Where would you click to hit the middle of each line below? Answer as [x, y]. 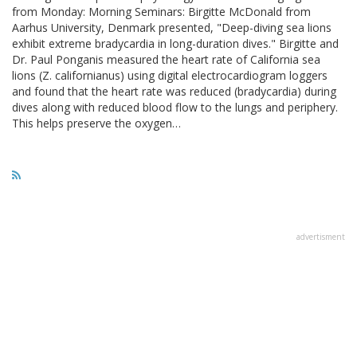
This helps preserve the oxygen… [96, 123]
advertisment [321, 236]
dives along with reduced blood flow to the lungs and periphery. [175, 107]
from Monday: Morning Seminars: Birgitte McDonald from [161, 11]
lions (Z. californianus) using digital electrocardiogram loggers [170, 75]
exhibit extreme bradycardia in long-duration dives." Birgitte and [175, 43]
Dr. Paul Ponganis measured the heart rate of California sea [166, 59]
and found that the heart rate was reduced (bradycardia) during [174, 91]
